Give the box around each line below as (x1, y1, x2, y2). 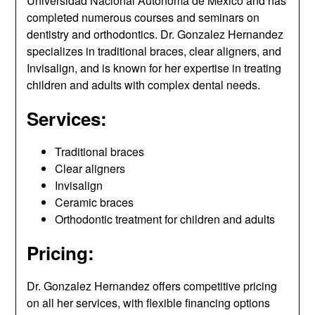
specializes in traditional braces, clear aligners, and (27, 42, 282, 59)
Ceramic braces (55, 193, 134, 210)
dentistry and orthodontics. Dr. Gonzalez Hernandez (27, 25, 284, 42)
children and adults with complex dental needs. (27, 76, 261, 93)
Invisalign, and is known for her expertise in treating (27, 59, 282, 76)
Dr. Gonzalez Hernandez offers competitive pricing (27, 277, 278, 294)
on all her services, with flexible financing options (27, 294, 271, 311)
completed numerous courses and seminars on (27, 8, 260, 25)
